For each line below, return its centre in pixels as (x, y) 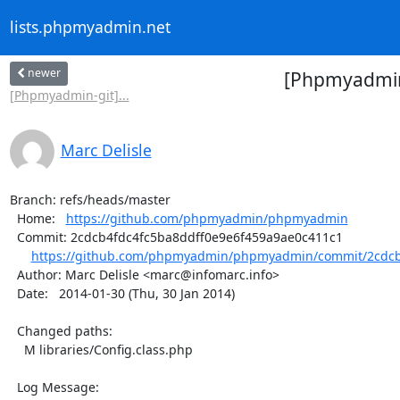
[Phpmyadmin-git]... (69, 95)
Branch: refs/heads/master (90, 199)
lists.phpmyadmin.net (90, 27)
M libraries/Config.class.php (17, 349)
